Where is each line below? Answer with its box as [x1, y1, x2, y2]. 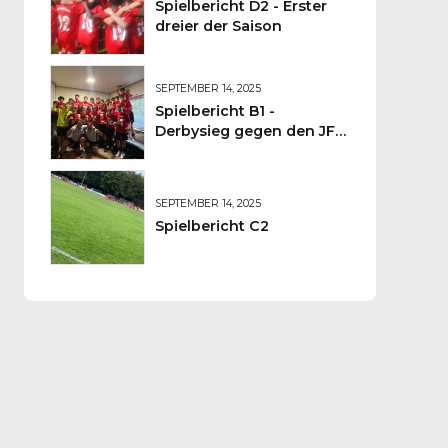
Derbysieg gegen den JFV [154, 122, 345, 141]
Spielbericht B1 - [154, 102, 275, 121]
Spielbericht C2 [154, 217, 269, 236]
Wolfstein [154, 142, 227, 161]
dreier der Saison [154, 17, 282, 36]
